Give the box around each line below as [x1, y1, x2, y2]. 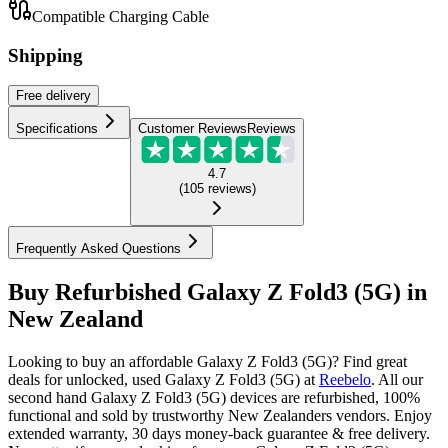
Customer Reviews [138, 121, 247, 137]
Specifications [16, 121, 98, 137]
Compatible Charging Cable [32, 7, 209, 25]
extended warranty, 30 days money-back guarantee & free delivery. [8, 425, 430, 443]
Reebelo [319, 371, 371, 389]
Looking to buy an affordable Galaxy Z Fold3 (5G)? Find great [8, 353, 407, 371]
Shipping [8, 44, 83, 66]
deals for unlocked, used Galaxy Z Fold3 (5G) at [8, 371, 315, 389]
